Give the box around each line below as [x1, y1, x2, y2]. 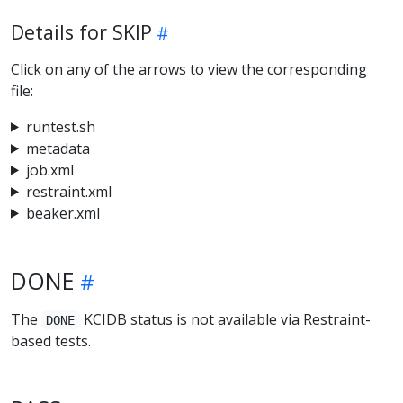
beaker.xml [25, 202, 100, 223]
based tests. [11, 330, 91, 351]
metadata [25, 138, 90, 158]
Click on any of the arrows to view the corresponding [11, 58, 367, 79]
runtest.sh [25, 116, 95, 137]
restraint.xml [25, 181, 112, 201]
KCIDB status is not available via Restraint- [79, 309, 371, 329]
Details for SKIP [11, 18, 152, 45]
